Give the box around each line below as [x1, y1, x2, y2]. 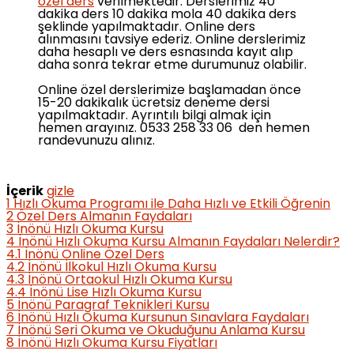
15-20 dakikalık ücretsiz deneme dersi [38, 96, 269, 110]
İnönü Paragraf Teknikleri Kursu [17, 299, 209, 312]
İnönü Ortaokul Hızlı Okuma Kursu [28, 273, 232, 287]
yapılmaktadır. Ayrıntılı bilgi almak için [38, 109, 271, 122]
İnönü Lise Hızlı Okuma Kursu [29, 286, 201, 299]
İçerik [6, 185, 43, 198]
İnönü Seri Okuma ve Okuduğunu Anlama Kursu [17, 324, 305, 337]
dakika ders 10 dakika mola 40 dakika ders [38, 8, 296, 21]
